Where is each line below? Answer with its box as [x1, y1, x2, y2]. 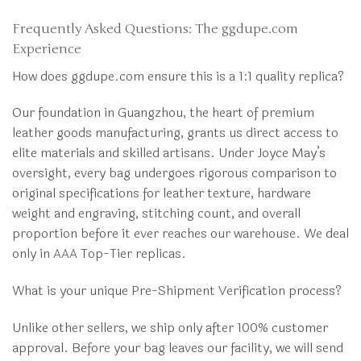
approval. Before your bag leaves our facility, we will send [12, 337, 343, 358]
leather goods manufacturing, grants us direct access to [12, 122, 338, 143]
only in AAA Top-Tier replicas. [12, 243, 186, 264]
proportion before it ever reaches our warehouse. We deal [12, 223, 349, 244]
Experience [12, 40, 81, 57]
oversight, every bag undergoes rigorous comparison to [12, 163, 337, 184]
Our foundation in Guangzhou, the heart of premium [12, 102, 314, 123]
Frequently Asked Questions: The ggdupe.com [12, 20, 298, 37]
